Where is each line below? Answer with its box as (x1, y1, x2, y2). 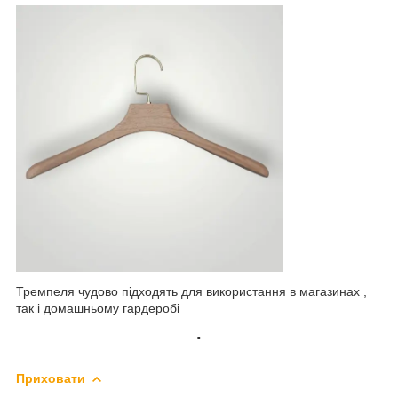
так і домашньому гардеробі (16, 301, 179, 316)
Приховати (16, 371, 85, 386)
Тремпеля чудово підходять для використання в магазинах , (16, 284, 367, 299)
